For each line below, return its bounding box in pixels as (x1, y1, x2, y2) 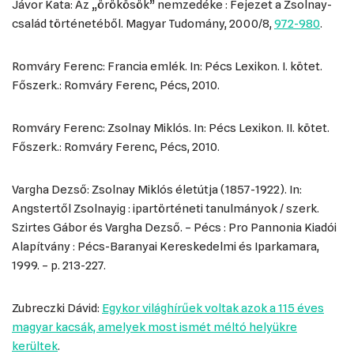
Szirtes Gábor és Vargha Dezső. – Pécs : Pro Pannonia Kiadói (12, 220, 337, 235)
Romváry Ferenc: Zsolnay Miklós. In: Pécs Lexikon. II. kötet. (12, 121, 330, 135)
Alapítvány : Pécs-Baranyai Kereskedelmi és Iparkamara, (12, 239, 319, 254)
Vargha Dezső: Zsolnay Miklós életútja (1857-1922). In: (12, 183, 302, 197)
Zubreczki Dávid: (12, 301, 102, 315)
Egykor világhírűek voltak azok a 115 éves (102, 301, 324, 315)
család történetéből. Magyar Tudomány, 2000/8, (12, 17, 274, 31)
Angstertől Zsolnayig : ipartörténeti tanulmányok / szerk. (12, 201, 319, 216)
